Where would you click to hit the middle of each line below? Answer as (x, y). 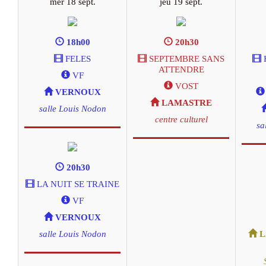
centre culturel (181, 120)
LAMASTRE (187, 103)
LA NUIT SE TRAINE (77, 184)
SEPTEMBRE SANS (186, 59)
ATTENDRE (181, 70)
